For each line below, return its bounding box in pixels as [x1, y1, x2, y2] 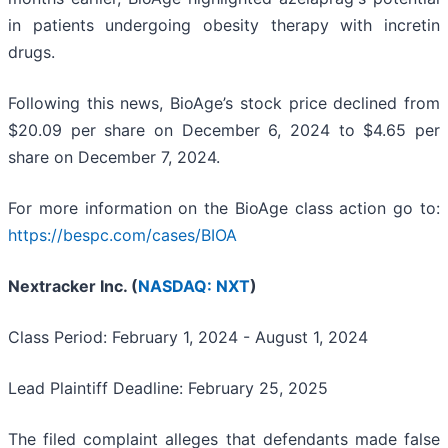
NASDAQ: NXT [138, 276, 250, 297]
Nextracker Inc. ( [8, 276, 138, 297]
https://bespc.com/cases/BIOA [8, 225, 237, 246]
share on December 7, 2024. [8, 147, 220, 168]
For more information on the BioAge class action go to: [8, 198, 440, 219]
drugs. [8, 42, 55, 63]
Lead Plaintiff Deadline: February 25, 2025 [8, 378, 328, 399]
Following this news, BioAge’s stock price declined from [8, 93, 440, 114]
